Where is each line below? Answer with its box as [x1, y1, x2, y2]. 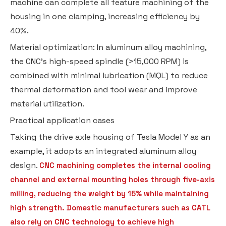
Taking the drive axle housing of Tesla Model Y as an [10, 131, 210, 142]
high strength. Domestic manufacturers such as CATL [10, 202, 210, 212]
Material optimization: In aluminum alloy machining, [10, 41, 206, 52]
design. [10, 159, 39, 171]
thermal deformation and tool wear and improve [10, 84, 197, 95]
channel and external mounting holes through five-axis [10, 174, 215, 184]
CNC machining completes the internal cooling [39, 160, 211, 170]
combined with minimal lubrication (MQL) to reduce [10, 70, 208, 81]
